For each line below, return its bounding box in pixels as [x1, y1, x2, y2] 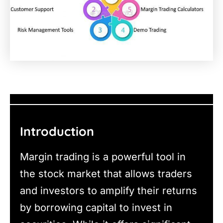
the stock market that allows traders [20, 167, 192, 180]
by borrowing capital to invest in [20, 201, 172, 214]
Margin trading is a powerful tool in [20, 150, 186, 163]
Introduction [20, 123, 94, 139]
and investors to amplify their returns [20, 184, 197, 197]
